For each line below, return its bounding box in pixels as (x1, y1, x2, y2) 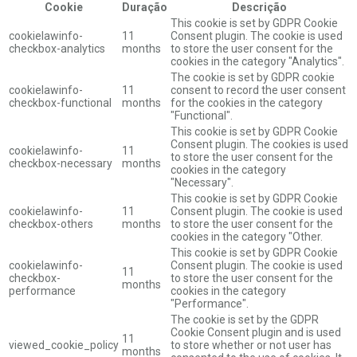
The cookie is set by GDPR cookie (171, 70, 335, 84)
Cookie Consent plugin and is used (171, 325, 341, 339)
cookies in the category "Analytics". (171, 54, 344, 68)
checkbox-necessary (9, 156, 112, 170)
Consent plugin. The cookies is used (171, 137, 348, 151)
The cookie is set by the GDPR (171, 312, 319, 326)
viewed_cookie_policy (9, 338, 119, 351)
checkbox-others (9, 217, 93, 230)
